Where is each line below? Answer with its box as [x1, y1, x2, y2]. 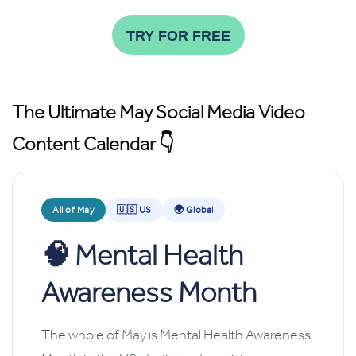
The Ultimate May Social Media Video [12, 101, 305, 123]
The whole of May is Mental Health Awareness [41, 326, 311, 344]
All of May [52, 203, 95, 217]
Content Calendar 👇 [12, 133, 174, 155]
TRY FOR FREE [126, 28, 230, 44]
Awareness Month [41, 276, 257, 308]
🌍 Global [173, 203, 214, 217]
